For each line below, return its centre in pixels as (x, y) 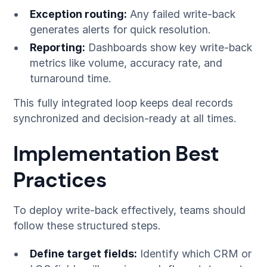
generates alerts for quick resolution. (120, 29)
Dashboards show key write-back (168, 47)
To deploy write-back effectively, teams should (130, 210)
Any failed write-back (181, 14)
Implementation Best (116, 153)
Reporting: (57, 47)
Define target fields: (83, 254)
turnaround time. (70, 78)
